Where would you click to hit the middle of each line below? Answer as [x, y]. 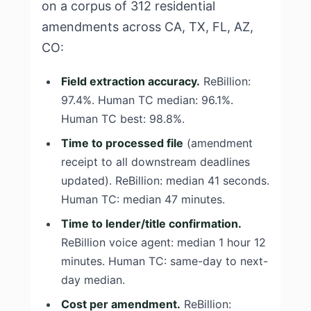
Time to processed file [122, 143]
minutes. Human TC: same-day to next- [165, 261]
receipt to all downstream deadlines [155, 162]
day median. [93, 280]
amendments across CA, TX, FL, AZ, [148, 27]
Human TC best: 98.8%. [123, 119]
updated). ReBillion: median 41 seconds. [165, 180]
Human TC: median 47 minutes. [143, 199]
